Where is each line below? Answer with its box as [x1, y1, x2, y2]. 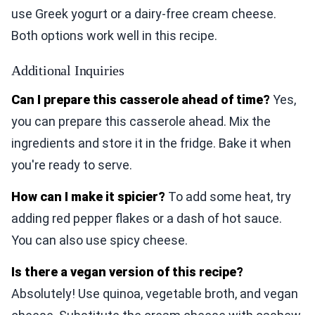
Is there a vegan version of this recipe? [11, 264, 243, 280]
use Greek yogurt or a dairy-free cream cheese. [11, 6, 276, 22]
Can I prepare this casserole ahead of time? [11, 92, 270, 108]
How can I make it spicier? [11, 189, 165, 205]
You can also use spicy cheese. [11, 233, 188, 248]
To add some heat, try [165, 189, 291, 205]
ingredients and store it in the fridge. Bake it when [11, 136, 291, 151]
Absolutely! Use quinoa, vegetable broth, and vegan [11, 286, 298, 302]
